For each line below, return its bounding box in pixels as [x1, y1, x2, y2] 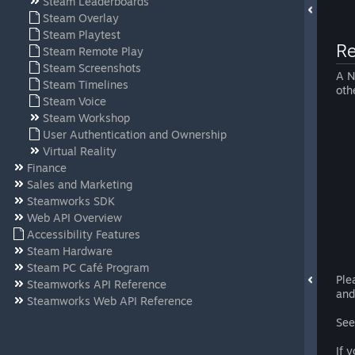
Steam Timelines [43, 78, 128, 91]
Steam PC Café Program [27, 261, 149, 274]
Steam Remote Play [43, 44, 143, 58]
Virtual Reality [43, 144, 116, 158]
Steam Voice [43, 94, 106, 108]
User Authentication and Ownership [43, 128, 227, 141]
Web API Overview [27, 211, 122, 224]
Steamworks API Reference [27, 277, 166, 291]
